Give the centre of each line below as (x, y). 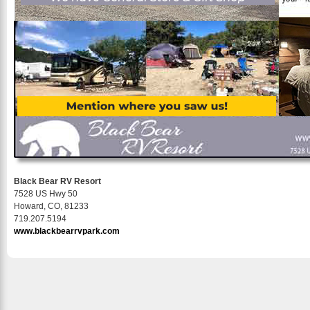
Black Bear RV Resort (57, 181)
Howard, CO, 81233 (51, 206)
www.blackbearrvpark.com (67, 231)
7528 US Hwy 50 (46, 194)
